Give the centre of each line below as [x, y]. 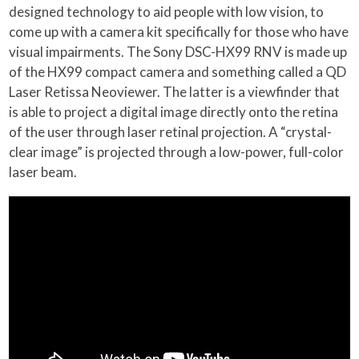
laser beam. [43, 171]
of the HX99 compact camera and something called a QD [178, 71]
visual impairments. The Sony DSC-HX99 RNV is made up [178, 51]
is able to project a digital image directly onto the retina [174, 111]
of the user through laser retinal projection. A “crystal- [171, 131]
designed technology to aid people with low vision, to [167, 11]
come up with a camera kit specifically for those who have [179, 31]
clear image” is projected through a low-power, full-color [177, 151]
